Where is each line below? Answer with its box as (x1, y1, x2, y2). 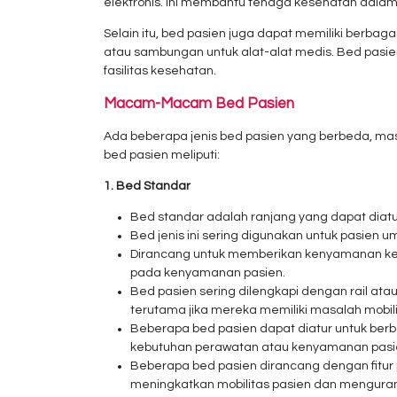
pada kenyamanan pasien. (130, 267, 285, 279)
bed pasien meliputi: (104, 149, 220, 161)
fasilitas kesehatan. (104, 65, 216, 77)
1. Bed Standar (104, 180, 191, 192)
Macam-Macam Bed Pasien (104, 96, 294, 112)
